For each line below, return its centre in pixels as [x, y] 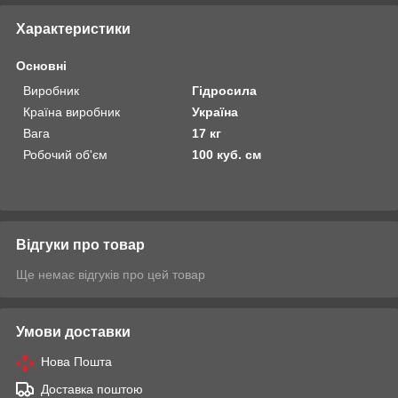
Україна [215, 112]
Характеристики [73, 29]
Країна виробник [72, 112]
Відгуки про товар [80, 245]
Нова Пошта [76, 362]
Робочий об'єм [65, 155]
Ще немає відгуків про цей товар [111, 275]
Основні [41, 66]
